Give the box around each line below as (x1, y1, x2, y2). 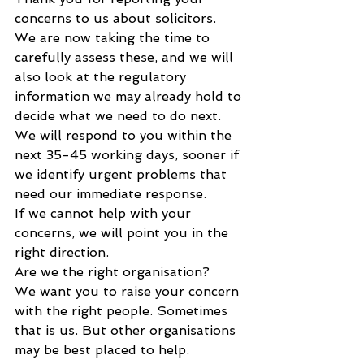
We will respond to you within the (15, 127, 236, 143)
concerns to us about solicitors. (15, 10, 216, 26)
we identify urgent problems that (15, 166, 231, 182)
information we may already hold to (15, 88, 245, 104)
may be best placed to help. (15, 341, 189, 357)
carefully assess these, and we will (15, 49, 237, 65)
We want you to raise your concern (15, 283, 243, 299)
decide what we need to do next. (15, 107, 221, 123)
